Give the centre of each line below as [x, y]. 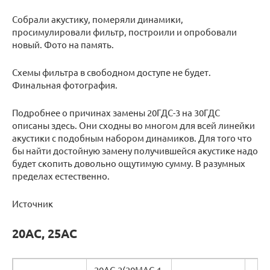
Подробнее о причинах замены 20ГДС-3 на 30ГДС [116, 113]
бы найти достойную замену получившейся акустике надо [135, 151]
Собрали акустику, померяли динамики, [98, 19]
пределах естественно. [61, 176]
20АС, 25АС [45, 234]
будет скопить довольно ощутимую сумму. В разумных [129, 163]
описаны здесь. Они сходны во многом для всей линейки [133, 125]
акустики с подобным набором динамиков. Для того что [132, 138]
